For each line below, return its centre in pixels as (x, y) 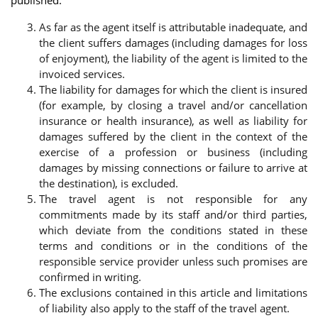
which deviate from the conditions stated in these (173, 230)
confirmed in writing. (90, 277)
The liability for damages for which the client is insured (173, 90)
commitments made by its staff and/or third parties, (173, 215)
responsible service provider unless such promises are (173, 262)
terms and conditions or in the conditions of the (173, 246)
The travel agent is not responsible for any (173, 199)
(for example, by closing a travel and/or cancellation (173, 105)
